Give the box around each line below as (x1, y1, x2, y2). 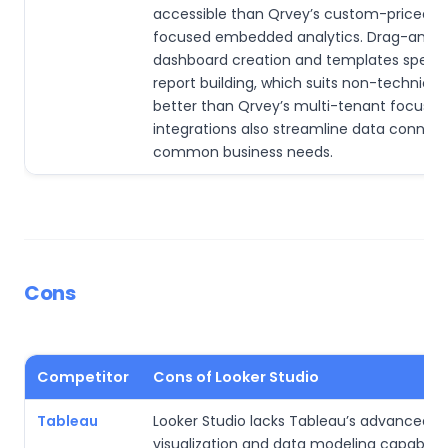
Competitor (37, 367, 129, 387)
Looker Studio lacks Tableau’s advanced (153, 411, 431, 431)
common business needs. (153, 142, 333, 162)
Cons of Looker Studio (153, 367, 319, 387)
